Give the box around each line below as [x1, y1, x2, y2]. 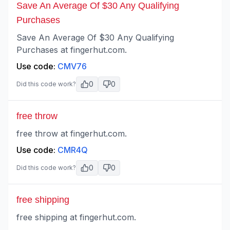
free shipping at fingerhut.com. [16, 212, 136, 222]
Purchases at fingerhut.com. [16, 45, 127, 55]
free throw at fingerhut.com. [16, 128, 127, 139]
